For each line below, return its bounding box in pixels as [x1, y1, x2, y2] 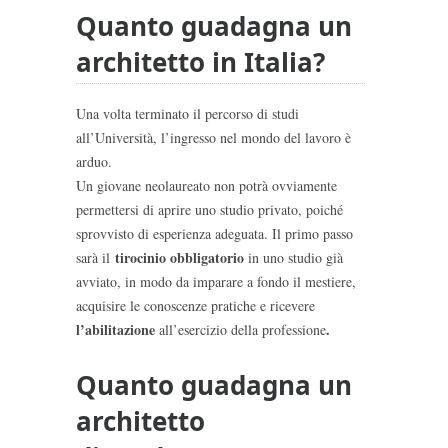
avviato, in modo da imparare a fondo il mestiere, [76, 271, 356, 291]
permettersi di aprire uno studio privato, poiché [76, 199, 343, 219]
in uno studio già [244, 247, 343, 267]
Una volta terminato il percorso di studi [76, 103, 299, 123]
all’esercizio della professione [155, 319, 326, 339]
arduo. [76, 151, 112, 171]
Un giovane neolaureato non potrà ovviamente [76, 175, 337, 195]
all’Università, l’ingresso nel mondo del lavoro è [76, 127, 351, 147]
